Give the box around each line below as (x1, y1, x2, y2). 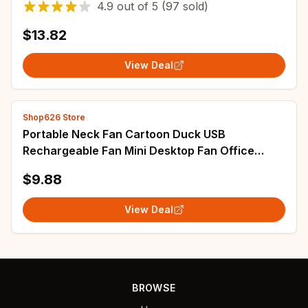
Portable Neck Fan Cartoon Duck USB (23, 127, 225, 141)
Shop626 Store (23, 112, 85, 122)
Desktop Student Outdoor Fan (23, 160, 184, 174)
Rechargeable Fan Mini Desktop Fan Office (23, 144, 254, 157)
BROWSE (132, 282, 176, 294)
